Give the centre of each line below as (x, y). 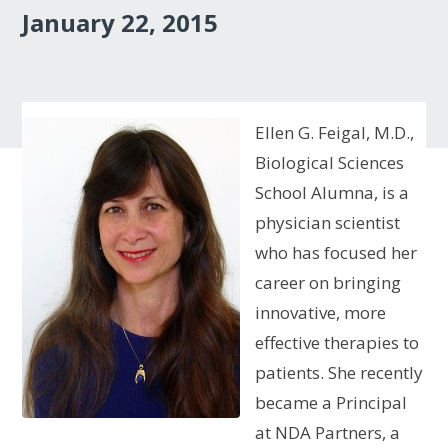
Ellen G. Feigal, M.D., (335, 133)
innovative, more (321, 313)
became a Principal (331, 403)
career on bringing (328, 283)
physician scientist (328, 223)
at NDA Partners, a (328, 433)
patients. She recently (339, 373)
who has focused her (336, 253)
